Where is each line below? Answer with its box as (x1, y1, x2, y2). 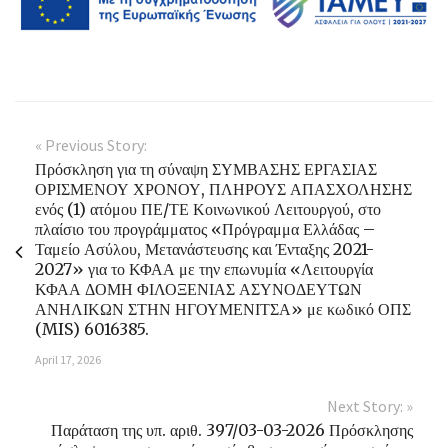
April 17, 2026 (35, 351, 101, 367)
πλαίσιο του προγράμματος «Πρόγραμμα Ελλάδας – (35, 218, 375, 239)
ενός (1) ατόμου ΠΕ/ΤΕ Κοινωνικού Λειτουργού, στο (35, 198, 381, 219)
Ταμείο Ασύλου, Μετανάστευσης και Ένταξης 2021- (35, 238, 374, 259)
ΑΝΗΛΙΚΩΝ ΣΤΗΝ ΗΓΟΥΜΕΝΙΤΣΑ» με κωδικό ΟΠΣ (35, 298, 411, 319)
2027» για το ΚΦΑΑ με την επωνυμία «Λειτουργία (35, 258, 373, 279)
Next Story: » (327, 395, 413, 416)
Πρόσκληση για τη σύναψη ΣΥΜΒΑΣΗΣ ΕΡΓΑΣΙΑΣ (35, 158, 377, 179)
